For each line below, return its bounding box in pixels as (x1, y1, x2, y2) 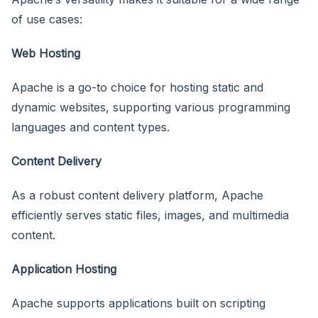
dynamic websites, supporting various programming (11, 100, 290, 115)
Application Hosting (11, 262, 116, 277)
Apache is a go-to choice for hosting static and (11, 80, 263, 95)
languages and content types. (11, 120, 170, 135)
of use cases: (11, 12, 82, 27)
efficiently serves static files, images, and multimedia (11, 208, 289, 223)
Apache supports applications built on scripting (11, 296, 265, 311)
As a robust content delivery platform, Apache (11, 188, 263, 203)
